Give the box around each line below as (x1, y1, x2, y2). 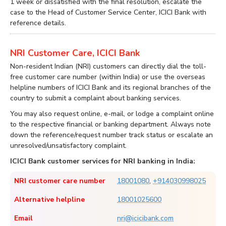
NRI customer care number (14, 176, 105, 186)
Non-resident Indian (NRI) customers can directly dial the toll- (10, 62, 206, 72)
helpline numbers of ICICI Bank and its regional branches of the (10, 83, 211, 93)
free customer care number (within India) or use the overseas (10, 72, 205, 82)
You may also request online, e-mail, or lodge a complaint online (10, 109, 214, 119)
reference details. (10, 18, 66, 28)
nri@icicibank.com (117, 213, 174, 223)
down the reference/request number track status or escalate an (10, 130, 213, 140)
